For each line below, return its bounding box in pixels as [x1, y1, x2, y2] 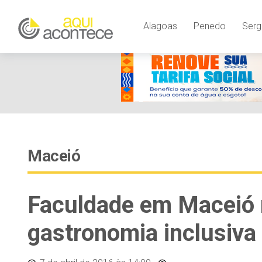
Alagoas [143, 20, 177, 32]
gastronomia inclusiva [27, 219, 256, 247]
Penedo [193, 20, 226, 32]
